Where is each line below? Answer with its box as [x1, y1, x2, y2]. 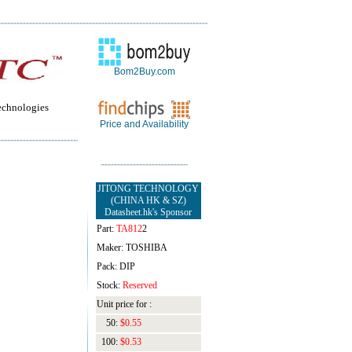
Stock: [96, 280, 123, 291]
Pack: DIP [96, 261, 135, 272]
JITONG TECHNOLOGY [97, 183, 199, 194]
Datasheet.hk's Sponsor [104, 207, 192, 218]
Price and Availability [100, 119, 189, 130]
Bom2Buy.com [113, 66, 175, 77]
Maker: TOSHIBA [96, 242, 167, 253]
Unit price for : [96, 299, 152, 310]
